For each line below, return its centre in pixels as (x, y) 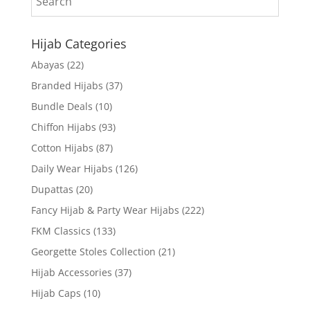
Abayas (47, 64)
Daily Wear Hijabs (72, 168)
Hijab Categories (79, 43)
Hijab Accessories (71, 272)
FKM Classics (61, 230)
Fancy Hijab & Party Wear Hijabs (105, 210)
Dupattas (52, 189)
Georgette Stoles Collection (93, 251)
